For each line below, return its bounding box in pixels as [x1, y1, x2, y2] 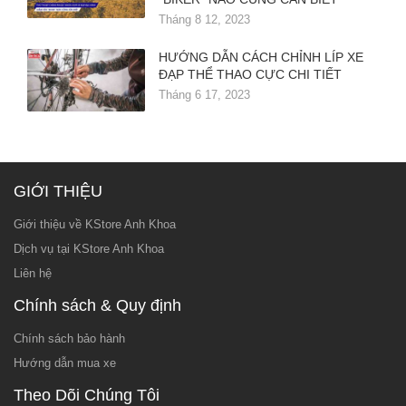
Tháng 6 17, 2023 [159, 88, 250, 102]
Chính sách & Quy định [14, 296, 181, 315]
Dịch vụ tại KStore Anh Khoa [14, 242, 164, 256]
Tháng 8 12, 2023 [159, 13, 250, 27]
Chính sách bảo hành [14, 332, 125, 346]
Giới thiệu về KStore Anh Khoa [14, 217, 176, 232]
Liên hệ [14, 266, 52, 281]
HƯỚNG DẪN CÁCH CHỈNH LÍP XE [159, 50, 363, 65]
